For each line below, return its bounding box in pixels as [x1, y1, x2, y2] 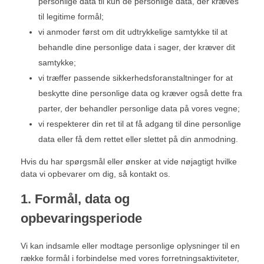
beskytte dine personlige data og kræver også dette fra [38, 88, 243, 98]
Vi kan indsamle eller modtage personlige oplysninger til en [21, 241, 240, 250]
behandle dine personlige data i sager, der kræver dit [38, 42, 236, 52]
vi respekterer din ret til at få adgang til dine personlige [38, 119, 242, 128]
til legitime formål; [38, 12, 104, 21]
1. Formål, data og [21, 192, 130, 206]
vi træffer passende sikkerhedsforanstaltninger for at [38, 73, 233, 82]
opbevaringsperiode [21, 211, 142, 226]
